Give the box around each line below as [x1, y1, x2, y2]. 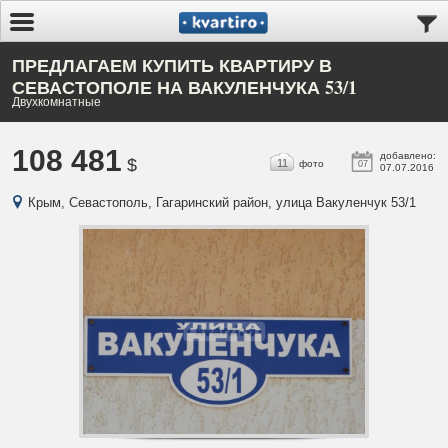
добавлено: [380, 150, 436, 161]
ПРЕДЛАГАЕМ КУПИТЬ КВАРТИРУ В [12, 52, 332, 78]
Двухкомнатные [12, 93, 101, 109]
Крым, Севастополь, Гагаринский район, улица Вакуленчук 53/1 [28, 195, 416, 210]
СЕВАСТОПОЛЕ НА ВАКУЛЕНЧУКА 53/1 [12, 74, 357, 100]
